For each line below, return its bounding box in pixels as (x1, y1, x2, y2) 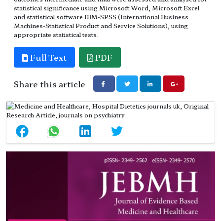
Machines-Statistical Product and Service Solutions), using (14, 21, 188, 30)
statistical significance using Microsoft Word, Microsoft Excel (14, 3, 199, 12)
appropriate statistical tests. (14, 30, 99, 39)
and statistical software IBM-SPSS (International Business (14, 12, 188, 21)
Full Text (28, 51, 67, 64)
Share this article (14, 78, 85, 90)
